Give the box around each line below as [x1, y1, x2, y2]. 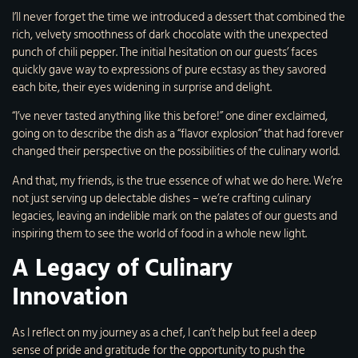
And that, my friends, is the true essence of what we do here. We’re [12, 170, 343, 191]
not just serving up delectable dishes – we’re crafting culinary [12, 188, 311, 209]
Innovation [12, 278, 128, 317]
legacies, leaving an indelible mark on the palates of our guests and [12, 205, 337, 226]
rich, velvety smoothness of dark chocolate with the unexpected [12, 25, 328, 45]
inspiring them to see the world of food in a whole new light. [12, 223, 307, 244]
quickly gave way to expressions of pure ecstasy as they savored [12, 60, 326, 80]
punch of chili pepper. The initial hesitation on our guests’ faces [12, 42, 317, 62]
